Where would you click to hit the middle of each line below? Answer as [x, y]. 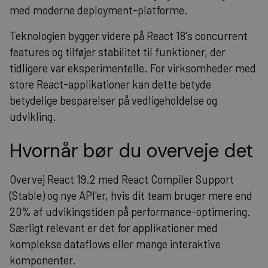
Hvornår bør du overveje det [131, 150]
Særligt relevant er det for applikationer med [114, 228]
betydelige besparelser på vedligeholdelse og [113, 100]
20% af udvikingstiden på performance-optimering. [130, 211]
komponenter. [43, 260]
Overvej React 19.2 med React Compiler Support [122, 179]
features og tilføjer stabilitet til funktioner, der [118, 52]
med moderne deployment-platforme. [99, 10]
